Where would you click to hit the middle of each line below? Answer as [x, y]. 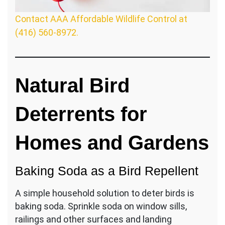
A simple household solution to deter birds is [105, 193]
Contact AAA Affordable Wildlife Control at [101, 19]
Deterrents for [81, 114]
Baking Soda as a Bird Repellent [107, 171]
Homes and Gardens [112, 142]
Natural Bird [72, 85]
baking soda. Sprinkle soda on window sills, [101, 206]
